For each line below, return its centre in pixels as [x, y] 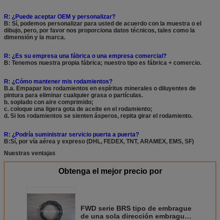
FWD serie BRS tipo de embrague [136, 208]
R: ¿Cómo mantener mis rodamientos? [58, 82]
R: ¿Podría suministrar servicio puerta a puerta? [71, 135]
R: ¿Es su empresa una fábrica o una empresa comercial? [85, 56]
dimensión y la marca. [35, 37]
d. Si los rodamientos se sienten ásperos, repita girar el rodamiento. [98, 116]
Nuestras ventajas [30, 153]
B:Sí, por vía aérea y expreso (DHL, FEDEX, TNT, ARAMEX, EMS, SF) [99, 141]
